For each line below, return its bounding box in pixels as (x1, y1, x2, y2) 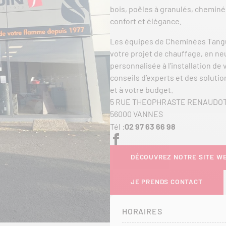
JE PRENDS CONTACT (131, 176, 203, 186)
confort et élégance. (110, 16, 182, 26)
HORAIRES (122, 206, 162, 216)
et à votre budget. (110, 85, 173, 94)
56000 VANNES (110, 109, 163, 119)
